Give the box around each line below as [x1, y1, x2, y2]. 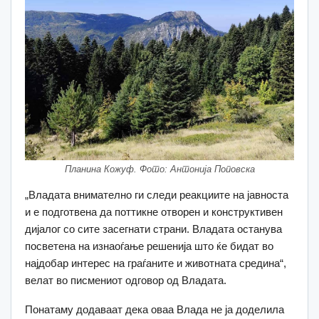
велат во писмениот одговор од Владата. [25, 274, 226, 287]
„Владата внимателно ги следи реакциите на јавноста [25, 189, 288, 202]
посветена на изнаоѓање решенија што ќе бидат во [25, 240, 273, 253]
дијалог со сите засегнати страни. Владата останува [25, 223, 282, 236]
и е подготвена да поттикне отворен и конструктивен [25, 206, 283, 219]
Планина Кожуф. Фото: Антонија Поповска [64, 164, 255, 175]
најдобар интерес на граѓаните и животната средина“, [25, 257, 286, 270]
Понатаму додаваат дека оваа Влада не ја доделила [25, 303, 284, 316]
